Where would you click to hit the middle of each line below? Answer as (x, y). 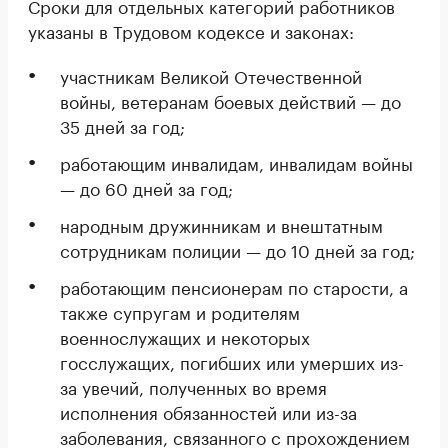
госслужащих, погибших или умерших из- (232, 361)
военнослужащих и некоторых (185, 336)
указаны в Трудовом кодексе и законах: (191, 30)
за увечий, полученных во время (193, 386)
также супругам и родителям (180, 311)
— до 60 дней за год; (146, 187)
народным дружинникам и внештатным (221, 224)
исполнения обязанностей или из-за (208, 411)
